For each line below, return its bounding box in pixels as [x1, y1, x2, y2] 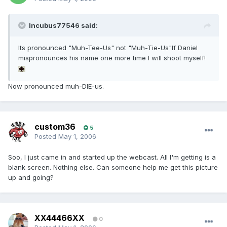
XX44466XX [34, 213, 85, 223]
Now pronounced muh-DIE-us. [8, 82, 104, 91]
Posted [34, 132, 58, 141]
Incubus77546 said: [29, 21, 98, 30]
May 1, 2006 [58, 132, 96, 141]
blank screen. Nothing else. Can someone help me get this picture [8, 163, 218, 172]
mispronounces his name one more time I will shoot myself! [18, 54, 206, 62]
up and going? [8, 173, 54, 182]
